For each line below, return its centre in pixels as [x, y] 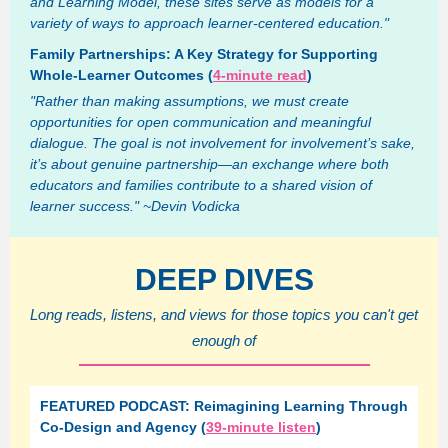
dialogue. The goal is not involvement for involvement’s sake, [222, 143]
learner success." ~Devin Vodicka [135, 206]
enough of [224, 340]
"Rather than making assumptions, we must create [189, 101]
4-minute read [260, 75]
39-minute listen [261, 427]
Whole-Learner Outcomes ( [121, 75]
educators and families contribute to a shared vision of [201, 185]
